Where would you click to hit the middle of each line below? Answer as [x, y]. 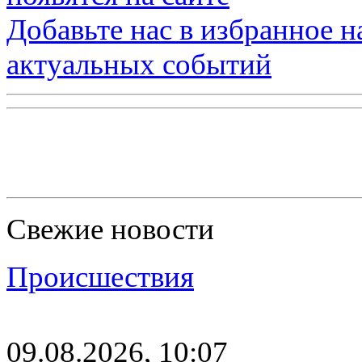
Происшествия [100, 276]
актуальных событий [139, 64]
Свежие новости [110, 229]
